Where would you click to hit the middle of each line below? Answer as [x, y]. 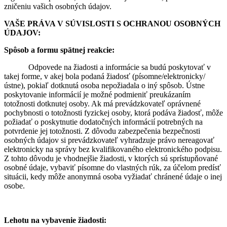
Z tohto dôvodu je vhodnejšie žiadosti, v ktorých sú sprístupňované [111, 159]
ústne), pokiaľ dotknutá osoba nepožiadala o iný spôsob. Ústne [104, 86]
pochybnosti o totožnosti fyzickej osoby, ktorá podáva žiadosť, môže [113, 113]
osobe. [14, 186]
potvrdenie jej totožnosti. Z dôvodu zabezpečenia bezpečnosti [102, 131]
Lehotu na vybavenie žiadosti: [55, 220]
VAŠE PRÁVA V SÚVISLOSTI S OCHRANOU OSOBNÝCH [112, 24]
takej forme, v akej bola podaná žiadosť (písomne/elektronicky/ [105, 77]
